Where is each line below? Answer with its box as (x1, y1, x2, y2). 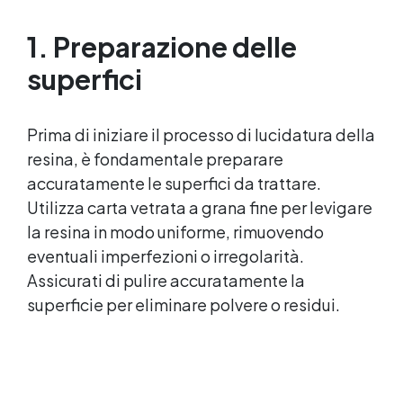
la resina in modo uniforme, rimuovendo (27, 220, 324, 242)
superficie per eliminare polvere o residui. (27, 293, 340, 315)
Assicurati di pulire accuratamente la (27, 269, 305, 291)
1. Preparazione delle (27, 29, 297, 64)
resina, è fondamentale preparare (27, 148, 283, 169)
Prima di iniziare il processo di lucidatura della (27, 123, 375, 145)
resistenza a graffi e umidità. (109, 11, 294, 29)
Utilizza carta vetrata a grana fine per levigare (27, 196, 372, 218)
